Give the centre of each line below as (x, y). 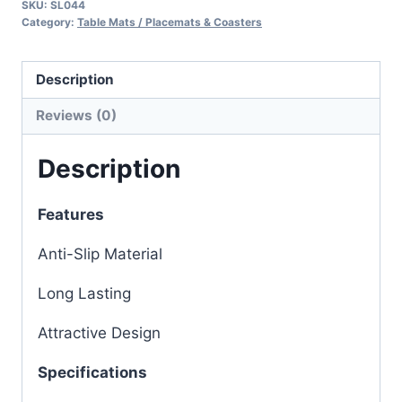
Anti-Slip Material (100, 254)
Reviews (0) (77, 116)
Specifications (92, 373)
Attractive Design (99, 333)
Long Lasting (84, 294)
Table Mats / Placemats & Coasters (170, 22)
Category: (49, 22)
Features (71, 215)
